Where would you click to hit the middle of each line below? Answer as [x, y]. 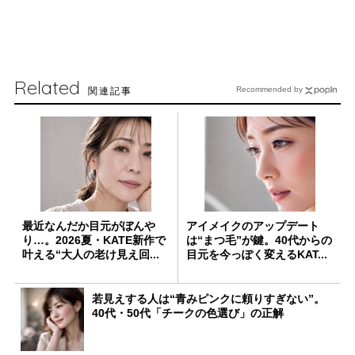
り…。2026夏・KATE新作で [94, 240]
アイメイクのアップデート [253, 225]
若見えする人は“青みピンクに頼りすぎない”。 [208, 298]
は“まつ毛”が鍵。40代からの [259, 240]
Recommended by [269, 89]
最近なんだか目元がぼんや [89, 225]
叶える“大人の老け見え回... [91, 254]
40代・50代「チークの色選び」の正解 [188, 313]
